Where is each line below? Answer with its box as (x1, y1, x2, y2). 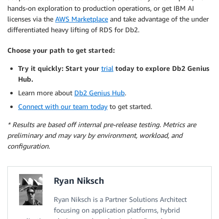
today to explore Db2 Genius (115, 64, 209, 72)
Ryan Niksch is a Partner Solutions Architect (54, 195, 187, 203)
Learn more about (18, 88, 74, 97)
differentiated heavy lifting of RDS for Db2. (7, 25, 139, 34)
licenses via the (7, 15, 55, 23)
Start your (66, 64, 101, 72)
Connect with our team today (18, 102, 108, 110)
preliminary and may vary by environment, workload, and (7, 131, 182, 139)
